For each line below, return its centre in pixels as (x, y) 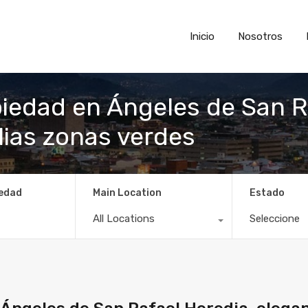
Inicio (202, 36)
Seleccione (275, 218)
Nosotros (260, 36)
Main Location (127, 192)
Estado (267, 192)
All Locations (123, 218)
